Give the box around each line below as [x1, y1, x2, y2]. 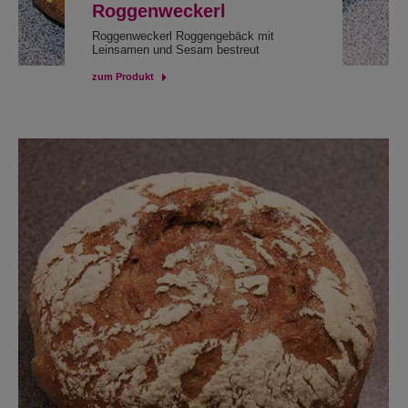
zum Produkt [91, 71, 154, 82]
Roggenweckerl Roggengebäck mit [91, 29, 274, 43]
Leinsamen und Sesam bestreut [91, 43, 260, 56]
